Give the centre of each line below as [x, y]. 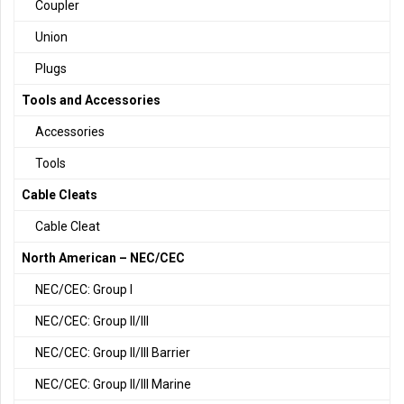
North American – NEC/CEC [103, 258]
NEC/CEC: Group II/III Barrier [113, 353]
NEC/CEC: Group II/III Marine [113, 385]
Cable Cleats [60, 195]
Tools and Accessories [91, 101]
